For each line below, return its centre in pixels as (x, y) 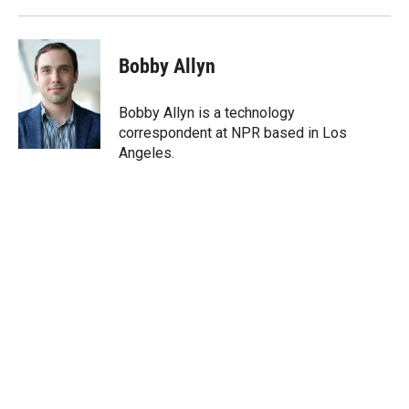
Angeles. (147, 153)
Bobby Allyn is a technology (207, 113)
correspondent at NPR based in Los (233, 133)
